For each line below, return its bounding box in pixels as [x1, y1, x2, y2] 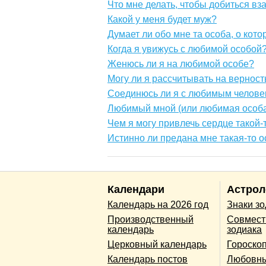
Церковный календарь [107, 239, 207, 250]
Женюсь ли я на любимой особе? [107, 59, 254, 69]
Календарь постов [107, 254, 188, 265]
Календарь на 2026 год [107, 199, 208, 210]
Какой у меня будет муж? [107, 14, 217, 25]
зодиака [227, 224, 262, 235]
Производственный [107, 214, 194, 225]
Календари [107, 183, 164, 196]
